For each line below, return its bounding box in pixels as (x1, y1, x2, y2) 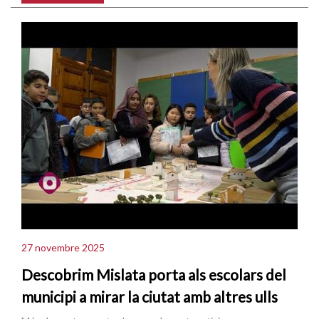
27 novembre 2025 (21, 241, 105, 254)
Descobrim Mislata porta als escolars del (21, 266, 286, 284)
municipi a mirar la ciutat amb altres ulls (21, 288, 278, 306)
